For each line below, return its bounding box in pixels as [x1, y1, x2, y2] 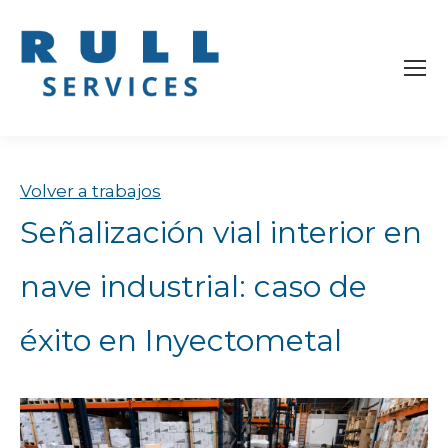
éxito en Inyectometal [20, 322, 342, 360]
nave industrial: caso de [20, 268, 367, 306]
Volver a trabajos [20, 181, 161, 202]
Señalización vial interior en [20, 214, 422, 252]
